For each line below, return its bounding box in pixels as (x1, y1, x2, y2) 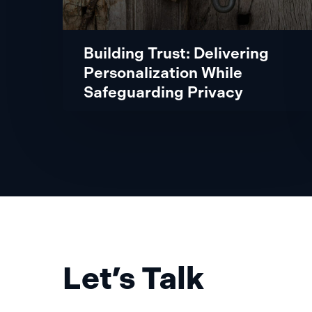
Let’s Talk (63, 259, 204, 297)
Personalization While (84, 63, 242, 82)
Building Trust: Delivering (84, 43, 269, 63)
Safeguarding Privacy (84, 82, 243, 102)
